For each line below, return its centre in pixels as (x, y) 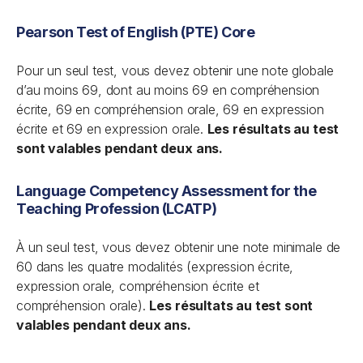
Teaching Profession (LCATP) (117, 209)
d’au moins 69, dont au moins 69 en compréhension (168, 90)
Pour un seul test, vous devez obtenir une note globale (175, 70)
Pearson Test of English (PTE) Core (136, 32)
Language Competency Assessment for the (167, 191)
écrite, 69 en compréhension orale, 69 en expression (170, 109)
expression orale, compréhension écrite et (138, 286)
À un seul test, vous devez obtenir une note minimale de (179, 247)
